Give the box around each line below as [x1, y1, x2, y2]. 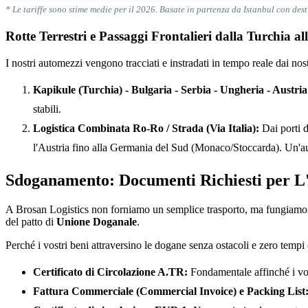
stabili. [33, 102, 61, 115]
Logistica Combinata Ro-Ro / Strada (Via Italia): [33, 122, 259, 134]
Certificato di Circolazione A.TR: [33, 265, 188, 278]
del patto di [5, 215, 56, 228]
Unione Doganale [56, 215, 137, 228]
